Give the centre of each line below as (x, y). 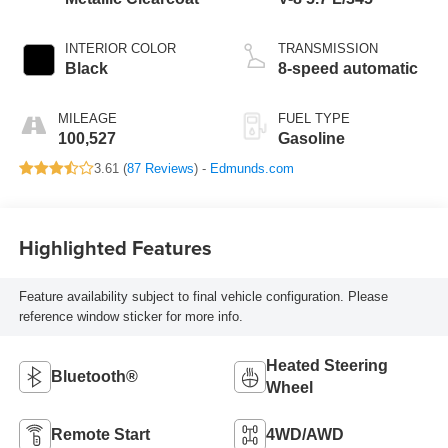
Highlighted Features (115, 248)
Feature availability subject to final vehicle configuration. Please (203, 297)
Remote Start (100, 434)
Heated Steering (327, 365)
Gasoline (311, 138)
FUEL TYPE (314, 118)
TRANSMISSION (328, 48)
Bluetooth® (94, 376)
